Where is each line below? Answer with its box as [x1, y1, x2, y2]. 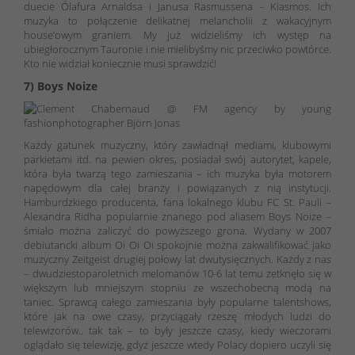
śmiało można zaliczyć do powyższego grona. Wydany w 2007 [24, 223, 331, 238]
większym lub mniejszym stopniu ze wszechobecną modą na [24, 280, 331, 295]
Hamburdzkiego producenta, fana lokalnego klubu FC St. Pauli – [24, 194, 331, 209]
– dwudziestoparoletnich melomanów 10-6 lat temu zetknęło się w [24, 265, 331, 281]
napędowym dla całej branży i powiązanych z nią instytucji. [24, 180, 331, 195]
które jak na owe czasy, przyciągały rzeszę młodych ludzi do [24, 308, 331, 323]
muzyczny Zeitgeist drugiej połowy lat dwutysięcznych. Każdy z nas [24, 251, 331, 266]
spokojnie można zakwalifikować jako [153, 237, 331, 252]
